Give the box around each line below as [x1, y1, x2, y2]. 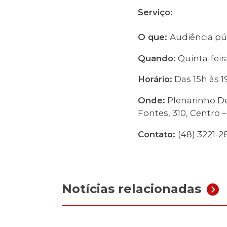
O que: [138, 31, 170, 42]
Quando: [138, 53, 176, 63]
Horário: [138, 74, 172, 85]
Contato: [138, 129, 178, 140]
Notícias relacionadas [62, 181, 201, 197]
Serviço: [138, 7, 173, 17]
